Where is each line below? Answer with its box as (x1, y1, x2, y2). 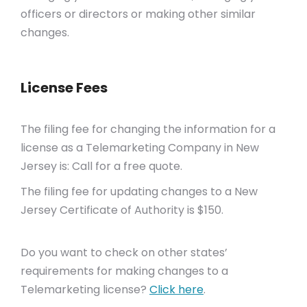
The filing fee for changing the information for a (21, 121, 275, 137)
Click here (149, 282, 204, 297)
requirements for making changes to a (21, 263, 228, 279)
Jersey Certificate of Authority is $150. (21, 202, 223, 218)
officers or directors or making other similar (21, 6, 256, 22)
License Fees (21, 78, 108, 97)
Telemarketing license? (21, 282, 149, 297)
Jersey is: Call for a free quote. (21, 158, 182, 174)
